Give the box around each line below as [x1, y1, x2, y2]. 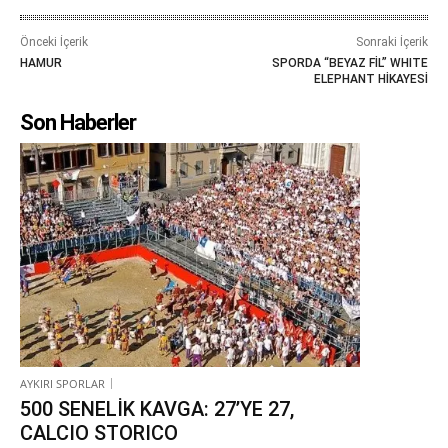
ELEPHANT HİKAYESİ [313, 71, 428, 86]
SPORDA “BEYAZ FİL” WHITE [271, 55, 428, 70]
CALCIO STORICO [20, 421, 178, 446]
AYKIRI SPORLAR [20, 376, 105, 392]
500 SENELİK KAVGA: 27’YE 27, [20, 397, 294, 422]
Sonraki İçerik [355, 34, 428, 49]
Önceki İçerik [20, 34, 88, 49]
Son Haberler [20, 109, 136, 135]
